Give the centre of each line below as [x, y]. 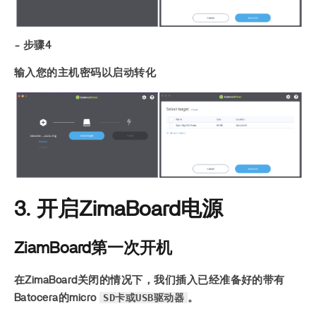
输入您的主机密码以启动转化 [85, 73]
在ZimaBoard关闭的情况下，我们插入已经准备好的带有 [150, 281]
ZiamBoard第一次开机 [93, 248]
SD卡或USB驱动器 [144, 298]
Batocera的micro [57, 298]
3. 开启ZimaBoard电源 [119, 209]
